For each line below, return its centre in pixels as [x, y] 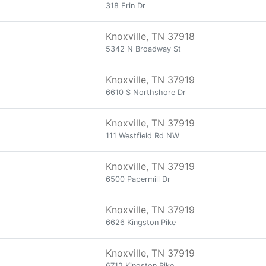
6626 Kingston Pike [141, 222]
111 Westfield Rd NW [142, 136]
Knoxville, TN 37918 [150, 36]
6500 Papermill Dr [138, 179]
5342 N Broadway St [143, 49]
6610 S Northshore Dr [146, 92]
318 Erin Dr [126, 6]
